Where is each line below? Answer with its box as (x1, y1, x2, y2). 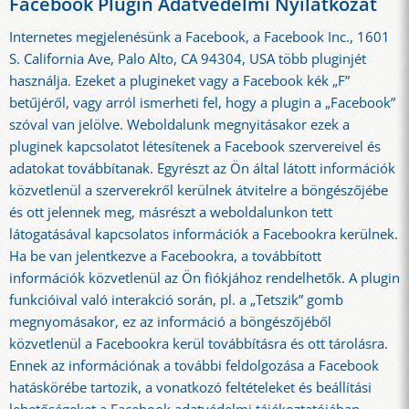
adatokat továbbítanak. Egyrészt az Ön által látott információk (9, 158, 395, 178)
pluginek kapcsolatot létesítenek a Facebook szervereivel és (9, 136, 381, 156)
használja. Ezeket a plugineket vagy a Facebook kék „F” (9, 70, 350, 90)
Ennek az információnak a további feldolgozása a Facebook (9, 355, 379, 375)
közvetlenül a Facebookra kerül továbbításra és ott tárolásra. (9, 333, 388, 353)
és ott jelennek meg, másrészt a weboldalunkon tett (9, 202, 332, 222)
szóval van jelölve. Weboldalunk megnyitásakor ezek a (9, 114, 350, 134)
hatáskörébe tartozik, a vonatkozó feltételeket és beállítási (9, 377, 372, 397)
